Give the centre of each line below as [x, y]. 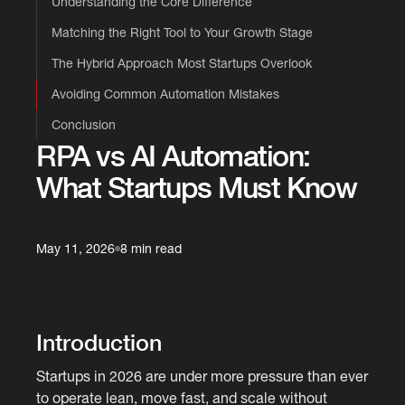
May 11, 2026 [76, 248]
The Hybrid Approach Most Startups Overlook [182, 63]
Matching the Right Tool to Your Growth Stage [183, 32]
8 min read [151, 248]
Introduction [99, 342]
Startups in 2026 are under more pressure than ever [202, 376]
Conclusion [84, 124]
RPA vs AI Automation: [173, 155]
